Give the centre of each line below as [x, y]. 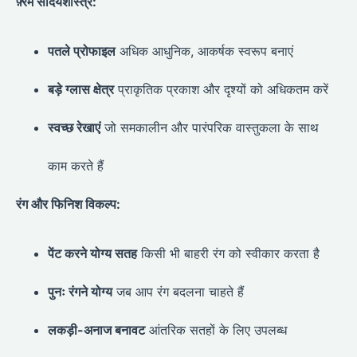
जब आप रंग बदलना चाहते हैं [178, 292]
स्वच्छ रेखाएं [74, 127]
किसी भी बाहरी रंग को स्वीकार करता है [228, 254]
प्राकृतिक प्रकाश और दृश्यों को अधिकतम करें [221, 89]
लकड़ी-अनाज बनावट [96, 330]
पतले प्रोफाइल [82, 51]
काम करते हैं [76, 165]
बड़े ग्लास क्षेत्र [81, 89]
